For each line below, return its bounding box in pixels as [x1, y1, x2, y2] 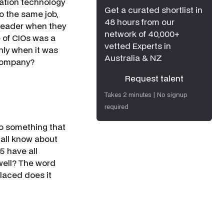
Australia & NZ [104, 52, 162, 63]
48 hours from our [104, 16, 174, 27]
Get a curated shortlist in [104, 4, 202, 15]
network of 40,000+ [104, 28, 179, 39]
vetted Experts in [104, 40, 171, 51]
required [104, 102, 128, 111]
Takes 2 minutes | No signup [104, 90, 187, 99]
